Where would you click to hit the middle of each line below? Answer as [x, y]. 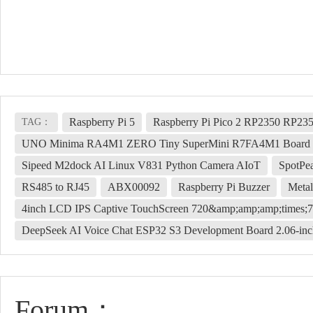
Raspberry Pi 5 [102, 122]
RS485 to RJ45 [56, 187]
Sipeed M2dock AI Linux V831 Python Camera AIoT [141, 165]
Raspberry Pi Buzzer [224, 187]
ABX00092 [134, 187]
